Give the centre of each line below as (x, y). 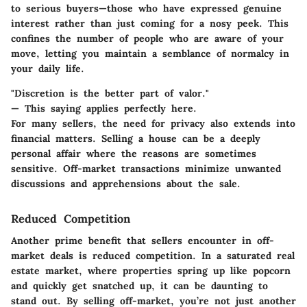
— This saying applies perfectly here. (104, 108)
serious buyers (62, 8)
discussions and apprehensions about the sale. (126, 183)
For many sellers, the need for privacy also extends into (153, 123)
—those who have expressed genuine (190, 8)
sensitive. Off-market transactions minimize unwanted (146, 168)
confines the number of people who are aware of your (147, 38)
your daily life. (48, 68)
